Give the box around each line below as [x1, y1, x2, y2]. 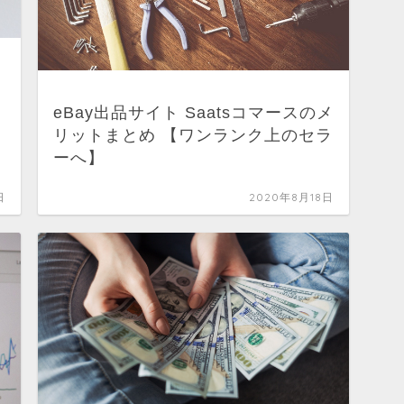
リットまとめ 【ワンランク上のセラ [52, 125, 333, 144]
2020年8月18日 [248, 189, 334, 204]
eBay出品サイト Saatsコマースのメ [52, 103, 334, 122]
